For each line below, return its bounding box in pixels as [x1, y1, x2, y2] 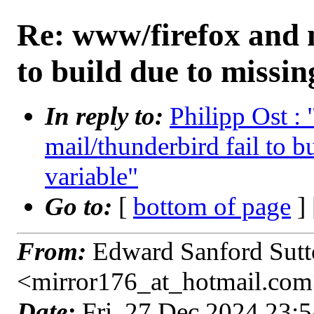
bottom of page [133, 192, 291, 221]
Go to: [45, 192, 118, 221]
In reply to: [45, 102, 170, 130]
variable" [45, 162, 138, 191]
